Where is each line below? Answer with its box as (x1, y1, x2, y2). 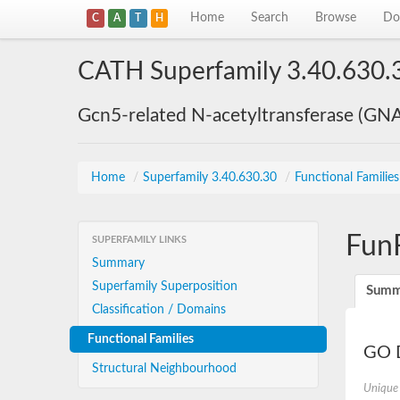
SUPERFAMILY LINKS (92, 235, 187, 245)
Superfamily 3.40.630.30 (143, 171, 280, 184)
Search (251, 12, 289, 24)
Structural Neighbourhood (92, 362, 237, 375)
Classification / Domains (92, 304, 226, 316)
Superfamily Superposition (92, 280, 237, 293)
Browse (315, 12, 357, 24)
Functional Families (87, 333, 194, 346)
